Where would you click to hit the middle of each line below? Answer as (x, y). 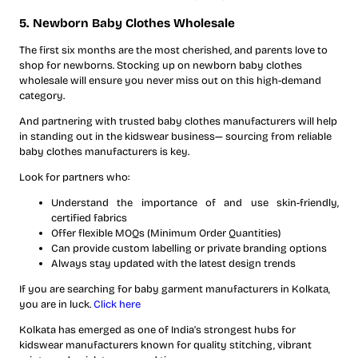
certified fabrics (89, 218)
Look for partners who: (74, 177)
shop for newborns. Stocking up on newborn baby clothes (161, 65)
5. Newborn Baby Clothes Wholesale (127, 23)
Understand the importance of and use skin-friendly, (195, 203)
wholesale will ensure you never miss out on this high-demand (170, 80)
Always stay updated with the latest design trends (173, 263)
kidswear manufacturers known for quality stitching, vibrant (165, 345)
